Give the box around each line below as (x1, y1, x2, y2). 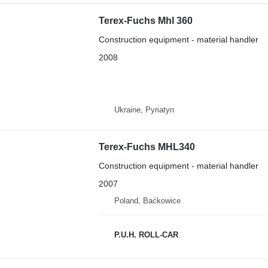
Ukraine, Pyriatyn (114, 105, 174, 114)
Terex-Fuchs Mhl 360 (98, 15, 193, 26)
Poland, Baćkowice (114, 196, 181, 205)
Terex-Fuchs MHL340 (98, 141, 195, 152)
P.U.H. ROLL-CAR (114, 230, 178, 239)
